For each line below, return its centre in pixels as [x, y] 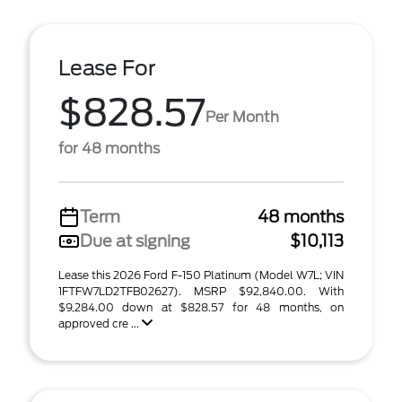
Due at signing [135, 241]
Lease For [107, 68]
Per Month [242, 117]
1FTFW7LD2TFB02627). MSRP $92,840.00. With [201, 291]
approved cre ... [100, 323]
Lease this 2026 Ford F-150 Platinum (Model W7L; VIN [201, 275]
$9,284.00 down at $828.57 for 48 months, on [201, 307]
